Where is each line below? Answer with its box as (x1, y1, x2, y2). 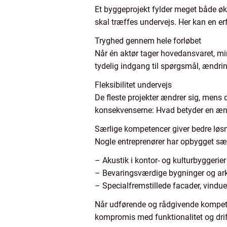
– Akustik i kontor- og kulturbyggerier (95, 155, 226, 165)
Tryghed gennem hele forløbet (95, 35, 201, 46)
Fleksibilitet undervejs (95, 80, 172, 90)
